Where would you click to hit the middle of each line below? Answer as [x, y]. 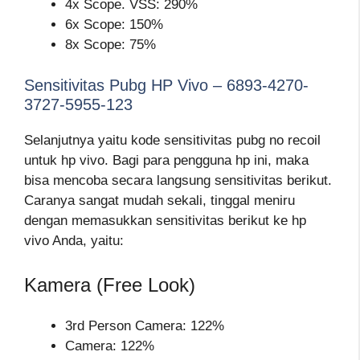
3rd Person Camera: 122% [145, 326]
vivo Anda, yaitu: [74, 240]
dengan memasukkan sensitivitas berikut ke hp [165, 220]
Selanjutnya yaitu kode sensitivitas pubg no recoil [172, 140]
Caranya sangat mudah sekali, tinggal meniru [160, 200]
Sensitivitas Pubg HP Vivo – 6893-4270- [166, 85]
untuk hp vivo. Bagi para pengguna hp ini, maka [166, 160]
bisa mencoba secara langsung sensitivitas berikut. [178, 180]
